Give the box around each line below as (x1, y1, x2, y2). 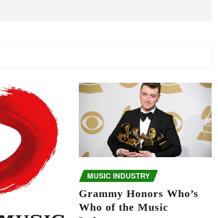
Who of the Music (78, 200, 168, 213)
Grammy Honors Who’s (78, 187, 199, 200)
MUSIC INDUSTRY (87, 170, 150, 182)
